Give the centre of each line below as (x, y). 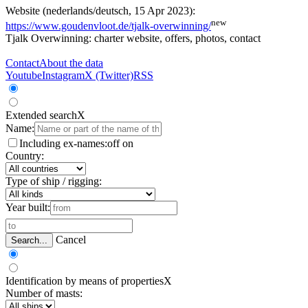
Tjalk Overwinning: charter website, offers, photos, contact (133, 38)
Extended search (41, 115)
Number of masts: (44, 293)
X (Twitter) (109, 75)
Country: (25, 155)
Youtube (24, 75)
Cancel (71, 239)
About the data (71, 63)
